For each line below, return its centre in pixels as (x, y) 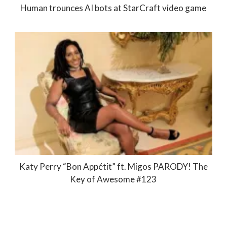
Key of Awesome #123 (113, 179)
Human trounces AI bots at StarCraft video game (113, 8)
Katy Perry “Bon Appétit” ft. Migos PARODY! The (113, 167)
